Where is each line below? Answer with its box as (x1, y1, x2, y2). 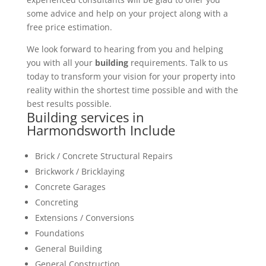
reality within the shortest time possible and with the (26, 84, 238, 96)
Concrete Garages (34, 180, 106, 192)
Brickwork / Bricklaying (34, 165, 125, 177)
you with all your (26, 56, 95, 68)
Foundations (34, 227, 84, 239)
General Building (34, 242, 102, 254)
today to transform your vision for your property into (26, 70, 235, 82)
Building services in (26, 107, 144, 126)
